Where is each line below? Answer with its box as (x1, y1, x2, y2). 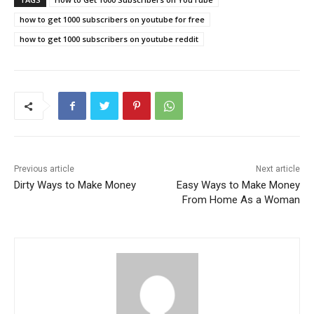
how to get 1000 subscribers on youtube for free (20, 14, 205, 25)
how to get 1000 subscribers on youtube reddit (20, 34, 198, 45)
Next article (255, 164, 300, 175)
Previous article (14, 164, 74, 175)
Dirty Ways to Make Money (14, 179, 136, 192)
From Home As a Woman (182, 193, 300, 207)
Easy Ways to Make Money (176, 179, 300, 192)
